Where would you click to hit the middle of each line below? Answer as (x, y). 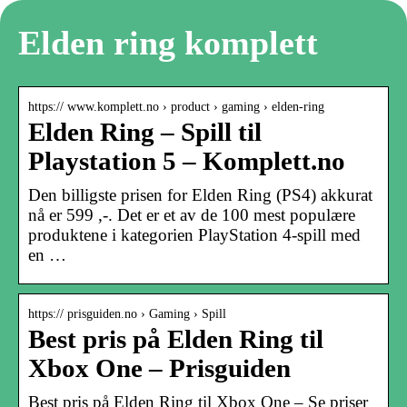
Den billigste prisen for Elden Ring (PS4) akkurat (200, 194)
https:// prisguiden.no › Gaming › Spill (127, 313)
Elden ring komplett (168, 43)
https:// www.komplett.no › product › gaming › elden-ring (176, 106)
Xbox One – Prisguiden (159, 368)
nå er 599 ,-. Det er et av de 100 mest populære (192, 214)
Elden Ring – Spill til (145, 132)
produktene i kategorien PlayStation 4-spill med (194, 234)
